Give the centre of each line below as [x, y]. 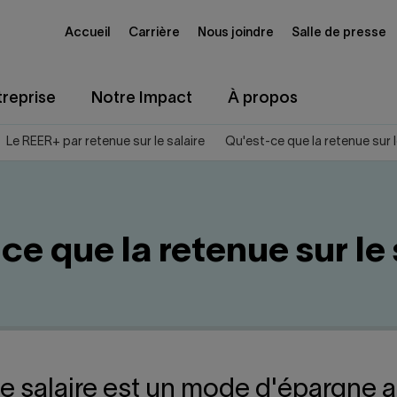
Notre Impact [142, 99]
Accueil [88, 33]
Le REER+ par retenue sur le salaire [105, 142]
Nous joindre [236, 33]
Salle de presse [339, 33]
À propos [263, 99]
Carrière [154, 33]
